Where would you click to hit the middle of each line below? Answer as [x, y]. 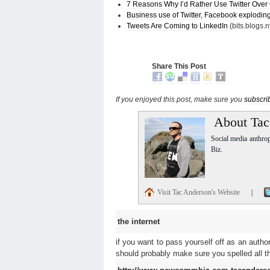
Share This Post [179, 66]
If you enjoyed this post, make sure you [180, 99]
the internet [139, 221]
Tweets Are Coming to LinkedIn [177, 26]
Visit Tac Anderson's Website [199, 192]
